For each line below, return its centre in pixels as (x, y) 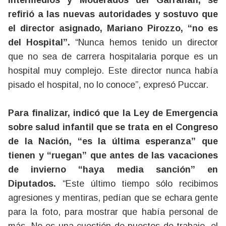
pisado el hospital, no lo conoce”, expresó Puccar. (108, 85)
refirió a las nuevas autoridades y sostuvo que (113, 14)
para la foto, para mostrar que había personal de (113, 212)
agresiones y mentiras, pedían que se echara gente (113, 198)
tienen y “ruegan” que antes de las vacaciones (113, 155)
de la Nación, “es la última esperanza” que (113, 141)
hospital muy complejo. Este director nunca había (113, 71)
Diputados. (35, 184)
